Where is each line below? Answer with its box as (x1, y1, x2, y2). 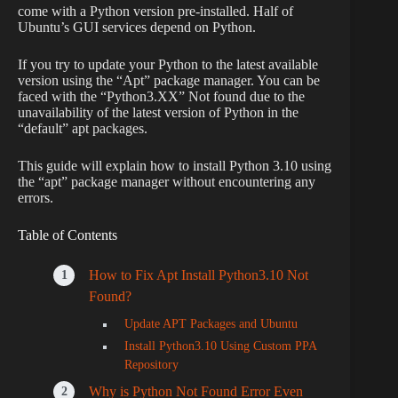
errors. (18, 189, 53, 205)
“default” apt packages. (18, 120, 147, 136)
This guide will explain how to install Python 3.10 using (18, 157, 331, 173)
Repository (124, 357, 179, 371)
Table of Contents (18, 227, 117, 243)
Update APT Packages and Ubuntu (124, 316, 298, 330)
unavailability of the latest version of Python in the (18, 104, 298, 120)
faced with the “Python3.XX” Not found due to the (18, 88, 305, 104)
